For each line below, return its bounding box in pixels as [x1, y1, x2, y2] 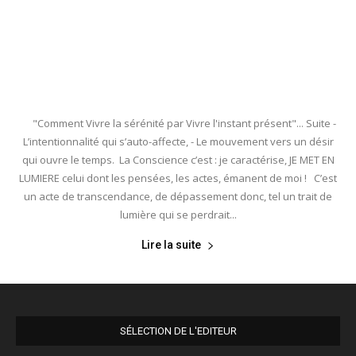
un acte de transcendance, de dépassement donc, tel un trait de [24, 189, 332, 204]
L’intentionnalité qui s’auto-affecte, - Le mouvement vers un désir [22, 134, 334, 149]
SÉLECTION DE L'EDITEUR [119, 325, 237, 338]
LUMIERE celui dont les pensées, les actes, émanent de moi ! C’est [19, 171, 337, 186]
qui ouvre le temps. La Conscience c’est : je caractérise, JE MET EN [21, 153, 335, 168]
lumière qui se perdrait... [119, 207, 237, 222]
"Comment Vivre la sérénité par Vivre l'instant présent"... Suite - [20, 116, 336, 131]
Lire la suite [141, 238, 201, 252]
